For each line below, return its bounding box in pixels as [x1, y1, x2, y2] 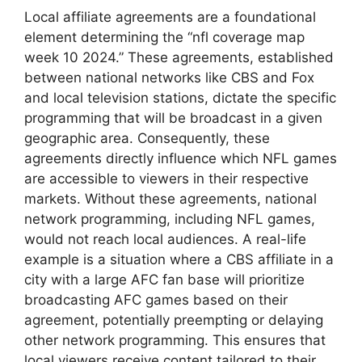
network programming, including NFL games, [24, 210, 315, 227]
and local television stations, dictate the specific [24, 89, 336, 106]
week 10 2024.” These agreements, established [24, 48, 334, 65]
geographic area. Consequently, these [24, 129, 270, 146]
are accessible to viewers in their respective [24, 170, 309, 187]
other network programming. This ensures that [24, 331, 326, 348]
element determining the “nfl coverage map [24, 28, 305, 45]
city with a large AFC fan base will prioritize [24, 271, 305, 288]
